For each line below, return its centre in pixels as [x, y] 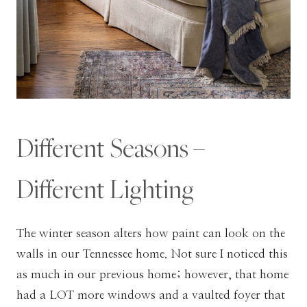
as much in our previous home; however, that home [152, 274]
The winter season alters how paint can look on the [151, 233]
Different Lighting [105, 188]
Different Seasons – [111, 147]
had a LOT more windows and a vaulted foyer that [151, 295]
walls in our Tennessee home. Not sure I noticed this [152, 254]
